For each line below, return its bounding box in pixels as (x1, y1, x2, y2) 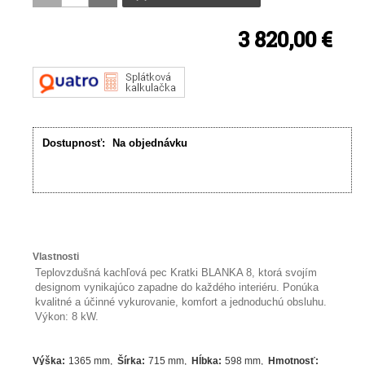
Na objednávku (112, 137, 188, 150)
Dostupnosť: (42, 137, 106, 150)
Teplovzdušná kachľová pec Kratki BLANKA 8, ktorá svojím (35, 266, 318, 279)
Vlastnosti (33, 251, 80, 263)
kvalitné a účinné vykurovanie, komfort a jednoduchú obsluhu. (35, 296, 328, 309)
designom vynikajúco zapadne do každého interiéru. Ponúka (35, 281, 319, 294)
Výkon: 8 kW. (35, 310, 99, 323)
